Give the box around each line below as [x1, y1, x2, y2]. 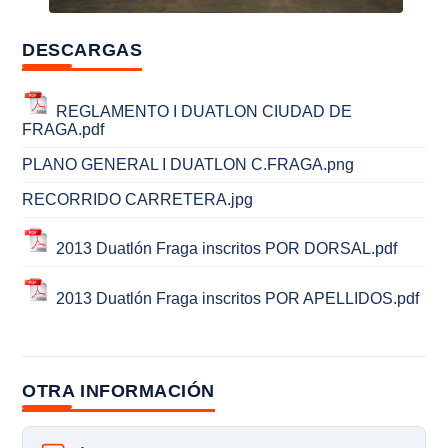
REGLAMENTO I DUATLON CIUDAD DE [56, 103, 353, 121]
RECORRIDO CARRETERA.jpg [22, 191, 254, 209]
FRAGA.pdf [22, 121, 105, 139]
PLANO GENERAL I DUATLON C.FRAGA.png [22, 156, 355, 174]
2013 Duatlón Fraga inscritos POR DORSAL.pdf [56, 240, 398, 258]
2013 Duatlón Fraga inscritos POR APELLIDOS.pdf [56, 289, 420, 307]
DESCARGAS [22, 39, 143, 60]
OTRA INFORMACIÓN [22, 380, 215, 401]
